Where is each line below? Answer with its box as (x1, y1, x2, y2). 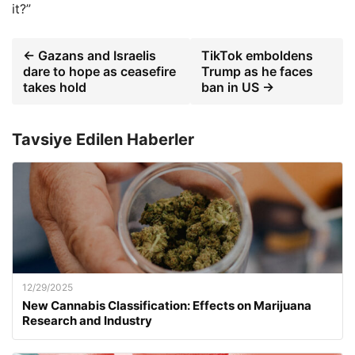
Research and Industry (22, 313, 152, 328)
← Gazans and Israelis (23, 48, 156, 63)
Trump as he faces (200, 63, 313, 79)
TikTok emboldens (200, 48, 313, 63)
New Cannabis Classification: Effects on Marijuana (22, 298, 311, 313)
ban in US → (200, 79, 274, 95)
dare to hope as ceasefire (23, 63, 176, 79)
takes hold (23, 79, 86, 95)
